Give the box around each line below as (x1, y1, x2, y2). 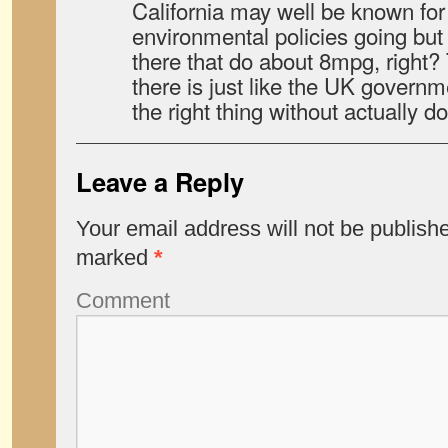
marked (76, 245, 154, 270)
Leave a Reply (76, 163, 244, 200)
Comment (76, 288, 170, 313)
